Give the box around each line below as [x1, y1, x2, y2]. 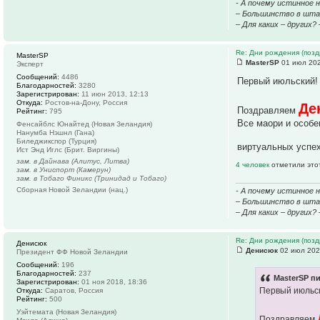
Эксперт [16, 59, 44, 68]
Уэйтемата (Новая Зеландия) [16, 307, 116, 316]
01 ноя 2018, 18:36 [79, 277, 147, 286]
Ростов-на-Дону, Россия [43, 98, 127, 106]
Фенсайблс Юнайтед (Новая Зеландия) [16, 119, 152, 128]
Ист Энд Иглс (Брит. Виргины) [16, 145, 119, 154]
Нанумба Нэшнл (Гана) [16, 128, 94, 136]
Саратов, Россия [43, 286, 103, 294]
